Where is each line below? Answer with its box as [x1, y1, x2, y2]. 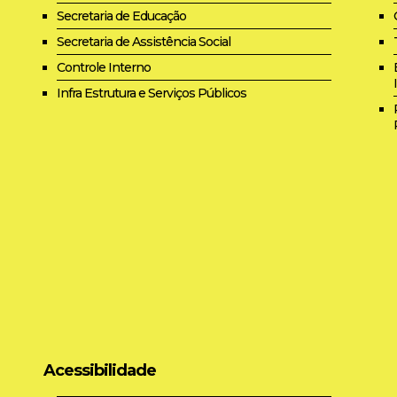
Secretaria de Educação [57, 7, 186, 24]
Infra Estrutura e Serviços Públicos [57, 84, 246, 101]
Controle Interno [57, 58, 151, 75]
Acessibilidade [43, 360, 156, 380]
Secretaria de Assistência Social [57, 33, 230, 50]
